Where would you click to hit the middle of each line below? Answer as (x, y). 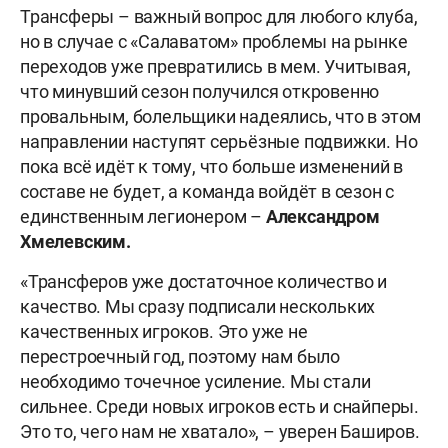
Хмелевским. (75, 242)
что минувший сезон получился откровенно (200, 92)
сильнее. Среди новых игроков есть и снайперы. (219, 407)
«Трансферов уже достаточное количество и (203, 282)
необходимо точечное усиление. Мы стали (195, 382)
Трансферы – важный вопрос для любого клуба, (219, 17)
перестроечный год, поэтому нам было (180, 357)
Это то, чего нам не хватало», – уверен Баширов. (220, 432)
